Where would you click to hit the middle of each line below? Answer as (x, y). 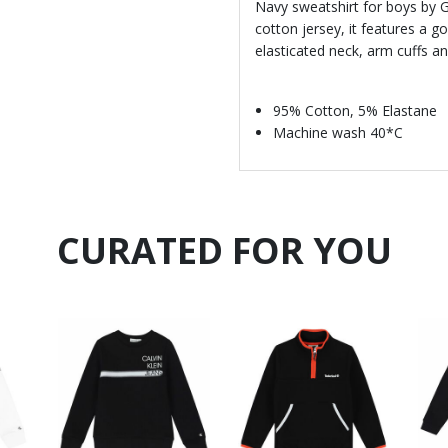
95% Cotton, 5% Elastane (355, 110)
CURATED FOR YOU (224, 250)
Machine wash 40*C (338, 132)
